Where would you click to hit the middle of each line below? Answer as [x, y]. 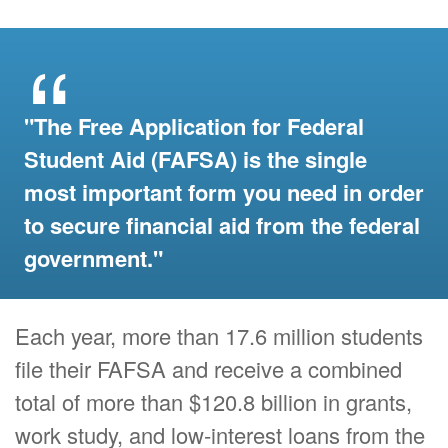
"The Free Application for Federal [194, 126]
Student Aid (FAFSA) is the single [195, 159]
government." [93, 258]
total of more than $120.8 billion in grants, [213, 402]
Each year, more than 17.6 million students [219, 336]
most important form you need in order [224, 192]
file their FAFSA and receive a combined [208, 369]
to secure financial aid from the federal [222, 225]
